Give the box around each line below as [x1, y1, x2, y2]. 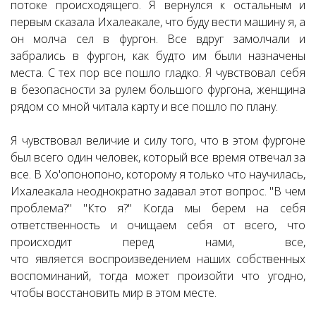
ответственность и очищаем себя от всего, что [11, 217, 305, 233]
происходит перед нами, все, [11, 234, 305, 250]
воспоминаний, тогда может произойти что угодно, [11, 268, 305, 284]
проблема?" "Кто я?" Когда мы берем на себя [11, 200, 305, 216]
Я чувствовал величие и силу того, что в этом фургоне [11, 133, 305, 148]
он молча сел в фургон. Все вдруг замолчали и [11, 31, 305, 47]
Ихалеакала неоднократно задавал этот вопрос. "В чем [11, 183, 305, 199]
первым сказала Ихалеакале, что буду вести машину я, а [11, 14, 305, 30]
